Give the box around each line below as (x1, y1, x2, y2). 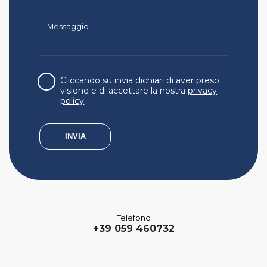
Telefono (116, 213, 151, 222)
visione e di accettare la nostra (60, 85, 188, 97)
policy (60, 95, 85, 107)
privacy (188, 85, 218, 97)
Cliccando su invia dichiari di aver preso (60, 75, 220, 86)
